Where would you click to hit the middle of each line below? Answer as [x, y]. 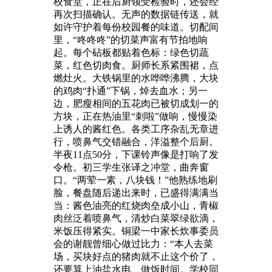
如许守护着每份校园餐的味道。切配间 [136, 27]
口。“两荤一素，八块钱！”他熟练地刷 [135, 180]
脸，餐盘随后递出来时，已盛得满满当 [136, 192]
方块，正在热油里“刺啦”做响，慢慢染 [135, 116]
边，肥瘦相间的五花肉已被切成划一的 [136, 103]
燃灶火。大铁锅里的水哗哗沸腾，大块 [136, 78]
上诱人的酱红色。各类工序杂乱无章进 [136, 129]
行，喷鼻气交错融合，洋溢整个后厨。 [136, 141]
